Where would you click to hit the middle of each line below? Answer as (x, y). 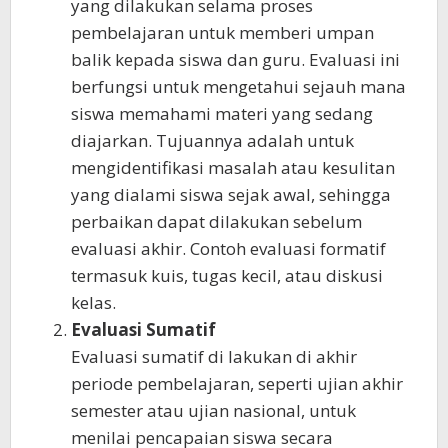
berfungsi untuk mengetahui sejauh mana (238, 86)
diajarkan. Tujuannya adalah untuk (212, 140)
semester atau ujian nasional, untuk (213, 410)
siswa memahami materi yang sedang (222, 113)
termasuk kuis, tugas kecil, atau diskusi (227, 275)
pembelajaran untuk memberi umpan (222, 32)
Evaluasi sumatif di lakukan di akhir (214, 356)
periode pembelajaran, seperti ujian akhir (237, 383)
